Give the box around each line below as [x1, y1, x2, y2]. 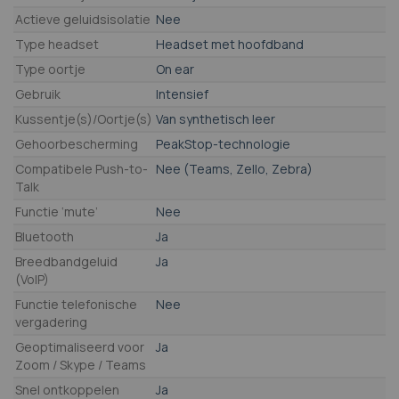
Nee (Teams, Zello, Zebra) [156, 160, 313, 178]
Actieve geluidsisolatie [15, 11, 151, 28]
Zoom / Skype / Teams [15, 356, 146, 374]
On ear [156, 61, 194, 78]
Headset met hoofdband [156, 36, 304, 53]
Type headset [15, 36, 99, 53]
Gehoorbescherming [15, 135, 138, 153]
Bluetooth [15, 228, 74, 246]
